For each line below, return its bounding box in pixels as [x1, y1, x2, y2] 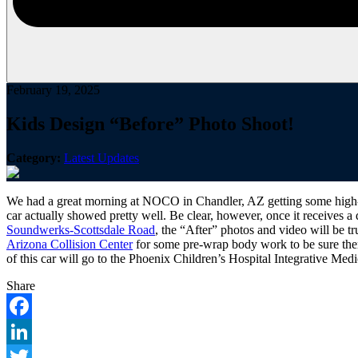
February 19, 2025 [6, 83, 100, 97]
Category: [6, 150, 61, 165]
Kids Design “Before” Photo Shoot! [6, 113, 294, 134]
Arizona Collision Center [6, 237, 133, 251]
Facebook [6, 324, 56, 338]
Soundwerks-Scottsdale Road [6, 222, 155, 237]
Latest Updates [64, 150, 139, 165]
